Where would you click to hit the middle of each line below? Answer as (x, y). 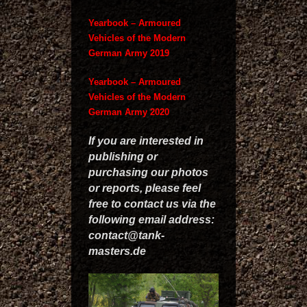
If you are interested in (146, 141)
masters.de (117, 251)
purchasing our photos (148, 172)
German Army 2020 (129, 112)
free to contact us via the (152, 204)
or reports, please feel (145, 188)
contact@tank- (126, 235)
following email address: (151, 220)
